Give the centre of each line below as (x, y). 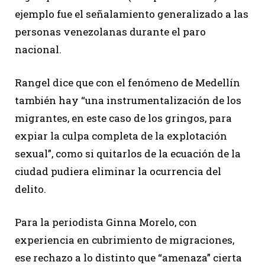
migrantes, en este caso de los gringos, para (123, 118)
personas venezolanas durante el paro (110, 32)
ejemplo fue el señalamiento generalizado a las (132, 14)
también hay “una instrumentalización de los (128, 101)
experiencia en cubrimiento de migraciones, (125, 240)
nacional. (39, 50)
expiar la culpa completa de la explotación (121, 136)
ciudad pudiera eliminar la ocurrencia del (118, 172)
